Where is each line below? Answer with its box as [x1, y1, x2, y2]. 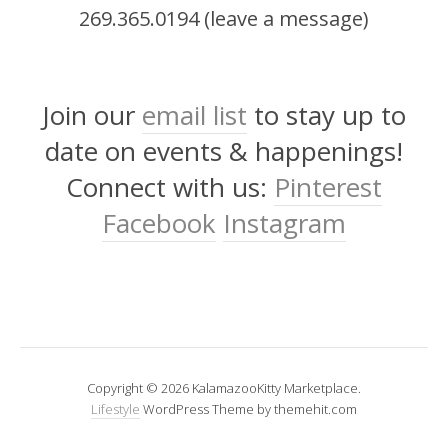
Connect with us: [66, 169, 274, 206]
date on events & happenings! [45, 133, 403, 170]
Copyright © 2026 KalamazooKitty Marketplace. [87, 379, 361, 398]
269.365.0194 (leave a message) [79, 5, 369, 33]
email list [142, 97, 247, 134]
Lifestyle [91, 400, 140, 419]
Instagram [223, 205, 346, 242]
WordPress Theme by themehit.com [140, 400, 357, 419]
